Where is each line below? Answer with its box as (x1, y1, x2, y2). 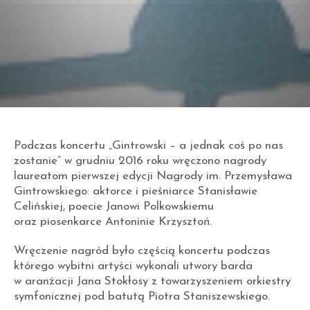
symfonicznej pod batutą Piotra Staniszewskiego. (14, 291, 270, 303)
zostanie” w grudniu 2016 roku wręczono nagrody (14, 155, 266, 167)
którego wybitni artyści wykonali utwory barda (14, 260, 253, 273)
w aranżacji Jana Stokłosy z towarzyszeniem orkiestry (14, 275, 291, 288)
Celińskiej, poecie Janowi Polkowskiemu (14, 201, 214, 213)
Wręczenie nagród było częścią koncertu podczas (14, 245, 270, 257)
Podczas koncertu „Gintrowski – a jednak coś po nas (14, 140, 283, 152)
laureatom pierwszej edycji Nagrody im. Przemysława (14, 170, 292, 183)
